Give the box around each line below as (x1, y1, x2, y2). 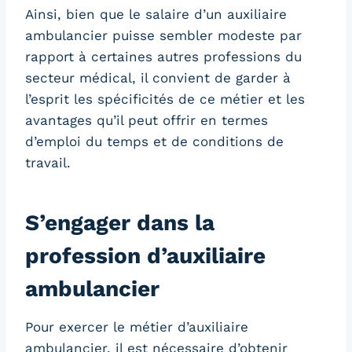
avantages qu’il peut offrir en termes (25, 112, 268, 128)
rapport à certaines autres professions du (25, 48, 302, 64)
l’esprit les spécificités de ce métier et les (25, 90, 305, 107)
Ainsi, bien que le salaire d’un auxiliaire (25, 5, 287, 22)
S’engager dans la (25, 209, 214, 236)
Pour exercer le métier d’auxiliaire (25, 318, 248, 335)
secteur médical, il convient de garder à (25, 69, 291, 86)
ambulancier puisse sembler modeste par (25, 27, 302, 43)
